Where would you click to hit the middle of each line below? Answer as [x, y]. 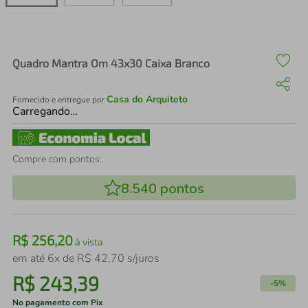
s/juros [142, 258]
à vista [88, 242]
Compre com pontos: [57, 159]
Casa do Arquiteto [147, 99]
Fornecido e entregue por [59, 100]
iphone [75, 38]
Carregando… [45, 111]
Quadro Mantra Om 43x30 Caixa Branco [111, 63]
